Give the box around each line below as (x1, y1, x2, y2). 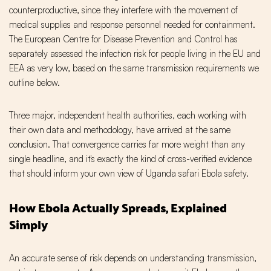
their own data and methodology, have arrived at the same (9, 124, 230, 136)
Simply (9, 213, 48, 237)
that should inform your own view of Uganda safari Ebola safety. (9, 168, 249, 180)
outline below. (9, 77, 60, 89)
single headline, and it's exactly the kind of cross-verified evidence (9, 153, 252, 165)
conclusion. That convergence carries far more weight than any (9, 139, 245, 151)
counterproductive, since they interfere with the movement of (9, 4, 238, 16)
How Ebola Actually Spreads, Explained (9, 196, 227, 220)
